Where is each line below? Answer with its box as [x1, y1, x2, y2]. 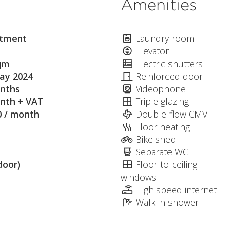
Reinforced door [136, 70, 203, 83]
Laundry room [136, 32, 194, 45]
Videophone [136, 83, 186, 95]
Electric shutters [136, 58, 203, 70]
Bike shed [136, 133, 176, 146]
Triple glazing [136, 95, 189, 108]
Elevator [136, 45, 169, 58]
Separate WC [136, 146, 188, 158]
